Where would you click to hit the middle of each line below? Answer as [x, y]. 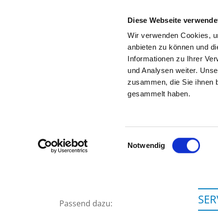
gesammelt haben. [159, 94]
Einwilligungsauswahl [161, 139]
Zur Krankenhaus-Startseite [126, 68]
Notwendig [146, 145]
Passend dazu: [86, 203]
